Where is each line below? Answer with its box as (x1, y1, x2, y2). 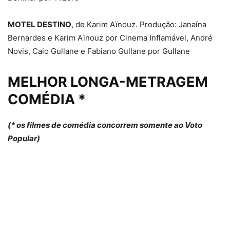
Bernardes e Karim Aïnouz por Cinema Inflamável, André (8, 33, 213, 43)
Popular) (8, 133, 40, 144)
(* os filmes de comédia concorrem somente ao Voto (8, 120, 202, 130)
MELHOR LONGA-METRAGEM (8, 73, 208, 91)
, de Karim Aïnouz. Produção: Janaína (71, 20, 206, 30)
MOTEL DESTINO (8, 20, 71, 30)
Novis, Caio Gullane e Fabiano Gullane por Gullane (8, 46, 190, 56)
